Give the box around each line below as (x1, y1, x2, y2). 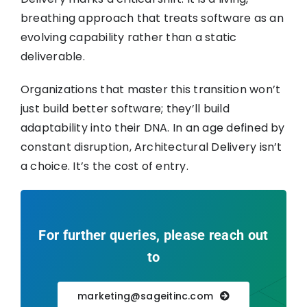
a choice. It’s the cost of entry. (20, 158, 188, 174)
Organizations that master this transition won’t (20, 81, 281, 97)
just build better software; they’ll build (20, 100, 230, 116)
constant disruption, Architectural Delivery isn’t (20, 138, 282, 155)
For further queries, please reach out (38, 226, 269, 243)
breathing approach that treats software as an (20, 10, 284, 26)
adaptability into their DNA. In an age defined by (20, 119, 285, 136)
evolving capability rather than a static (20, 29, 237, 45)
